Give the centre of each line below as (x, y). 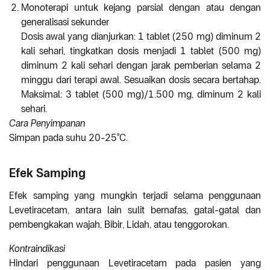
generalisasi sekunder (65, 22)
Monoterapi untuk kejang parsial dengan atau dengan (141, 8)
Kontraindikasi (37, 249)
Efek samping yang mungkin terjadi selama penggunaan (135, 196)
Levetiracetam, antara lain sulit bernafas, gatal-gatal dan (135, 210)
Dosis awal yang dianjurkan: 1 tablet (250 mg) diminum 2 (141, 37)
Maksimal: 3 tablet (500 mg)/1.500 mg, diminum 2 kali (141, 95)
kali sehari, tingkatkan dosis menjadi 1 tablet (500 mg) (141, 51)
